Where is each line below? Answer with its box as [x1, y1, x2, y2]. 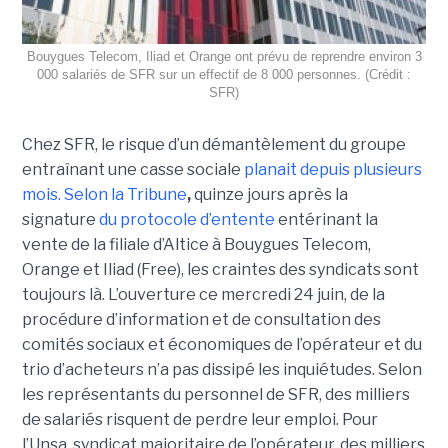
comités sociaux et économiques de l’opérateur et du [21, 334, 422, 354]
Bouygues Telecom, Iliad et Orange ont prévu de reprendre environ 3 [26, 48, 422, 64]
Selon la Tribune [63, 184, 187, 204]
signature [21, 209, 99, 229]
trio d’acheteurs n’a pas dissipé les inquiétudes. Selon [21, 359, 422, 379]
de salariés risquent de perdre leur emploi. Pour [21, 409, 378, 429]
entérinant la [274, 209, 378, 229]
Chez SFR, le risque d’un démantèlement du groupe [21, 134, 406, 154]
